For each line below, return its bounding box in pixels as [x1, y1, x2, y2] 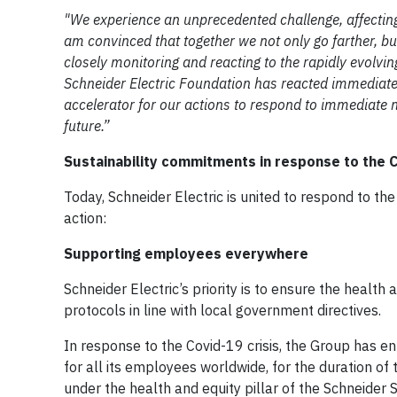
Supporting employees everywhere [64, 244, 308, 262]
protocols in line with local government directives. [64, 300, 385, 319]
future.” [64, 116, 110, 135]
